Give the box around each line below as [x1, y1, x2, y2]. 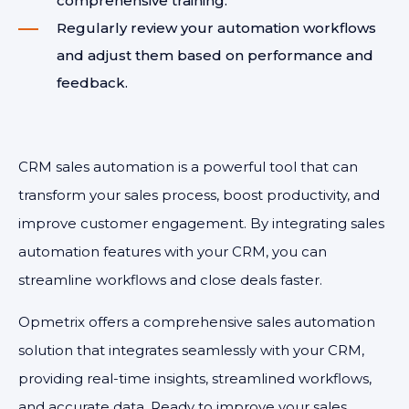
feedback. [57, 74, 128, 91]
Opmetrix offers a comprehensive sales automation [18, 313, 375, 330]
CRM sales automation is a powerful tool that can [18, 158, 358, 175]
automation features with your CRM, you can [18, 243, 327, 260]
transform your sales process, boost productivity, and [18, 186, 380, 204]
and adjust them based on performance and [57, 47, 373, 64]
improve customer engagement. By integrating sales [18, 215, 384, 232]
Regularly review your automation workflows [57, 19, 376, 37]
